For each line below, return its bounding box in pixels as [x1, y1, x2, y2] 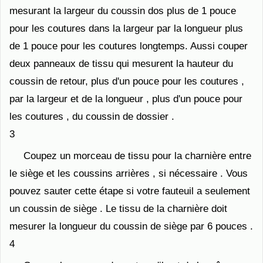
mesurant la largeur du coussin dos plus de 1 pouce [9, 5, 236, 16]
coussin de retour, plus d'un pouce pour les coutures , [9, 76, 244, 87]
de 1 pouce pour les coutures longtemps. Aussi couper [9, 41, 248, 52]
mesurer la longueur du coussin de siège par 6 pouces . [9, 221, 253, 232]
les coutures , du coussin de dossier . [9, 111, 174, 122]
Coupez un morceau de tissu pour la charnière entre [23, 150, 251, 161]
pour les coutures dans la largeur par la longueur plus [9, 23, 243, 34]
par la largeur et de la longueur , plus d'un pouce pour [9, 93, 242, 104]
